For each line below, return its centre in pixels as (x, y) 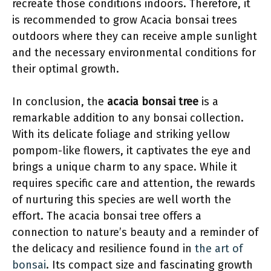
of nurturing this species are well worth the (122, 199)
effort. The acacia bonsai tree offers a (107, 216)
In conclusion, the (60, 101)
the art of (219, 248)
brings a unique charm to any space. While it (125, 167)
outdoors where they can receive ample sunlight (135, 36)
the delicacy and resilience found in (103, 248)
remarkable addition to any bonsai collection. (128, 118)
